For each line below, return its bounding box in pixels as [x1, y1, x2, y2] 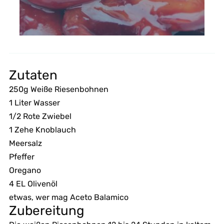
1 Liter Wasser [8, 97, 60, 107]
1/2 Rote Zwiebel [8, 111, 71, 121]
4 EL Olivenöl [8, 178, 57, 188]
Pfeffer [8, 151, 34, 161]
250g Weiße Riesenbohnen [8, 84, 108, 94]
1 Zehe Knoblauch [8, 124, 76, 134]
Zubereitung [8, 202, 84, 218]
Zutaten [8, 67, 57, 83]
